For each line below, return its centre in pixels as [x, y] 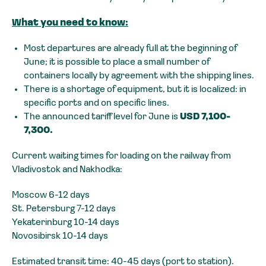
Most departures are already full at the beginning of [130, 49]
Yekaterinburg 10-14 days [66, 223]
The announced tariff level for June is [102, 117]
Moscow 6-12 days [51, 196]
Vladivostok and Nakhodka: [67, 170]
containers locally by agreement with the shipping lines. [139, 76]
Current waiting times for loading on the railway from [121, 156]
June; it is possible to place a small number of [117, 63]
